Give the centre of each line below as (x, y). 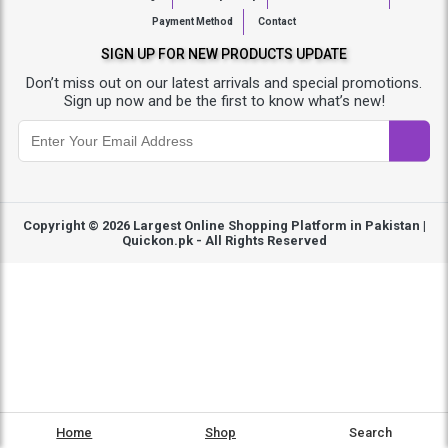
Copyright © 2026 (77, 225)
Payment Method (192, 21)
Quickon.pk (157, 240)
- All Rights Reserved (259, 240)
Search (370, 432)
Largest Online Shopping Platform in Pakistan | (279, 225)
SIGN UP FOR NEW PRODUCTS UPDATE (224, 54)
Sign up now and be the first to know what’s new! (224, 101)
